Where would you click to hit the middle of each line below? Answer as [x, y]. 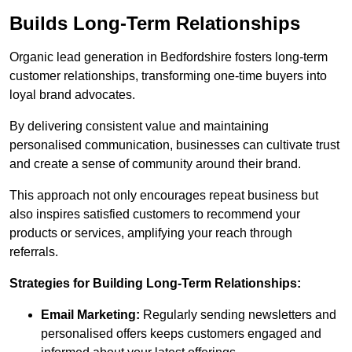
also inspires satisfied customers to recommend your [155, 214]
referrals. [34, 252]
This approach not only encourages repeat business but [164, 196]
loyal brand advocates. [72, 95]
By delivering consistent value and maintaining [139, 126]
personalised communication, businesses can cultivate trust [174, 145]
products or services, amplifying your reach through [151, 233]
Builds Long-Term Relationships [155, 24]
